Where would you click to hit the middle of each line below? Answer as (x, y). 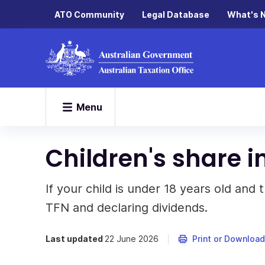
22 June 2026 (132, 239)
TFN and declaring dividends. (127, 208)
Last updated (75, 239)
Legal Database (176, 14)
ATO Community (89, 14)
